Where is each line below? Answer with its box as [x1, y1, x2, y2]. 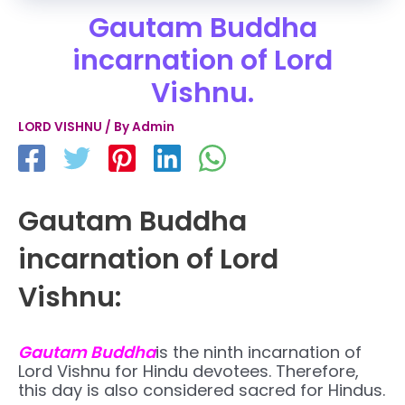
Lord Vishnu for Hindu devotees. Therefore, [18, 359, 359, 382]
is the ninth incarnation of [155, 340, 362, 363]
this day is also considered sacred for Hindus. [18, 378, 385, 401]
